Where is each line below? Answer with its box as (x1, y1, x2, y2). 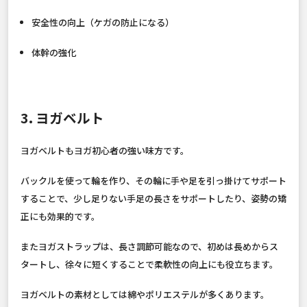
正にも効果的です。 (21, 209, 100, 223)
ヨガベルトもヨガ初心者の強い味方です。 (21, 143, 189, 157)
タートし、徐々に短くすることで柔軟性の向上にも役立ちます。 (21, 257, 278, 271)
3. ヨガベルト (21, 107, 104, 127)
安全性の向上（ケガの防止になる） (31, 15, 174, 29)
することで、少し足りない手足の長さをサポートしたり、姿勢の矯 (21, 191, 286, 205)
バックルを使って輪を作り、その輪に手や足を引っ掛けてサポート (21, 173, 286, 187)
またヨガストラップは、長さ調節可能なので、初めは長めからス (21, 239, 278, 253)
